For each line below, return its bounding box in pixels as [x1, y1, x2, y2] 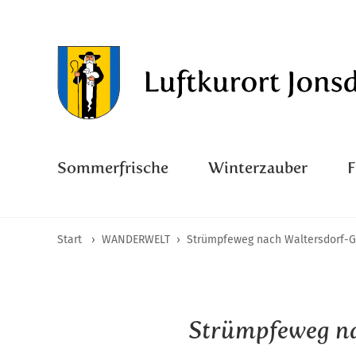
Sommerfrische [57, 158, 168, 178]
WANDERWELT [102, 233, 170, 247]
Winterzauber [208, 158, 308, 178]
